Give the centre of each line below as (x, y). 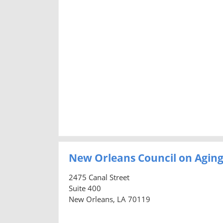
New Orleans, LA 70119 (110, 199)
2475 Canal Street (99, 177)
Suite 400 (85, 188)
